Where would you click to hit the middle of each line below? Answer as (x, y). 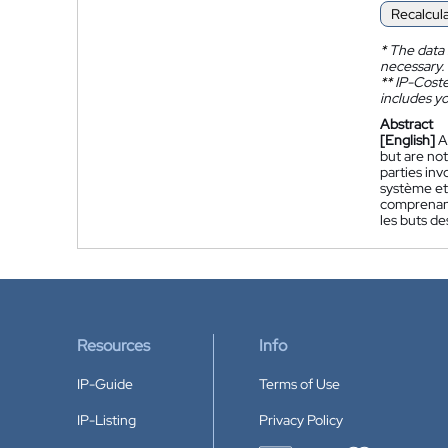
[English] (407, 140)
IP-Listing (106, 420)
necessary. (412, 66)
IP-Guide (105, 384)
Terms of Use (299, 384)
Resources (113, 345)
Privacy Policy (301, 420)
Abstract (406, 124)
